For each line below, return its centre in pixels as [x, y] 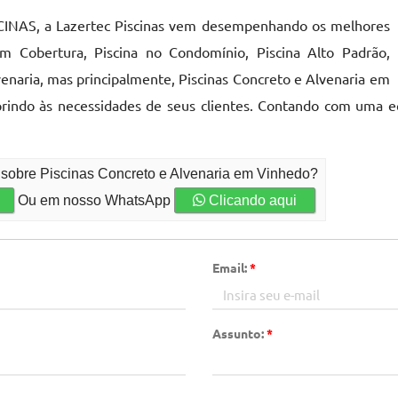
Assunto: [239, 333]
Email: [231, 267]
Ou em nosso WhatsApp [95, 200]
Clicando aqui [251, 200]
